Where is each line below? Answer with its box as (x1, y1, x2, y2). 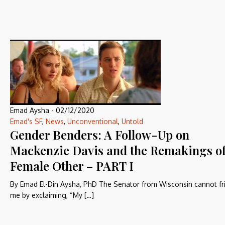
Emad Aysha (10, 106, 49, 115)
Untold (122, 117, 143, 126)
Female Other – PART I (10, 158, 134, 174)
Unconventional (67, 117, 118, 126)
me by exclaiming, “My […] (10, 191, 94, 199)
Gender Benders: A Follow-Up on (10, 127, 189, 143)
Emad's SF (10, 117, 42, 126)
